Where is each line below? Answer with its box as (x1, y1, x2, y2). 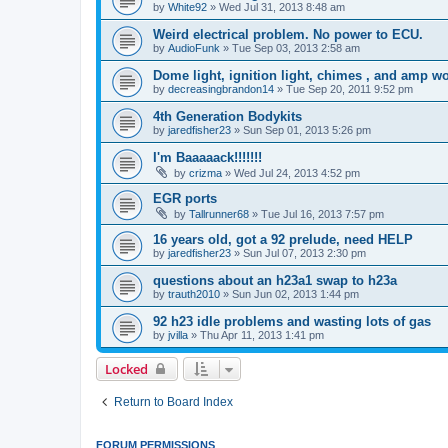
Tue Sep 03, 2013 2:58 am (232, 41, 360, 54)
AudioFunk (168, 41, 220, 54)
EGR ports (153, 190, 217, 206)
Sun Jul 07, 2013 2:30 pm (243, 246, 366, 259)
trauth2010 (168, 287, 220, 300)
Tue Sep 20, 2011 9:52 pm (286, 82, 413, 95)
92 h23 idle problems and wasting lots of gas (153, 313, 431, 329)
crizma (189, 166, 222, 179)
